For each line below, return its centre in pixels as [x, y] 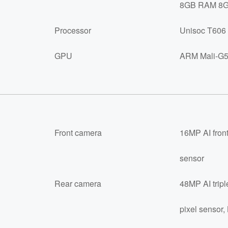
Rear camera [78, 183]
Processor [73, 30]
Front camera [78, 133]
